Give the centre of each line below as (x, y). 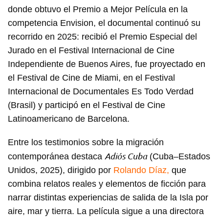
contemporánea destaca (56, 157)
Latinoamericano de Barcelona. (69, 119)
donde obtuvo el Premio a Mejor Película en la (98, 10)
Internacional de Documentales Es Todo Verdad (101, 92)
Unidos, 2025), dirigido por (61, 170)
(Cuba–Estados (179, 157)
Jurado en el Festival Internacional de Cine (91, 51)
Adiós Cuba (126, 156)
